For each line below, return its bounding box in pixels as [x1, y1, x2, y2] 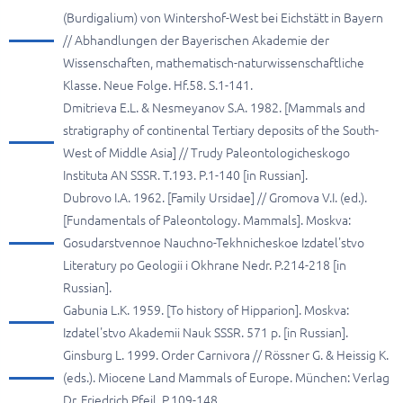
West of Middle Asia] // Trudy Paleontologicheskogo [63, 146, 350, 160]
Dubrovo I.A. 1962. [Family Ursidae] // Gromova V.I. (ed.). [63, 191, 367, 205]
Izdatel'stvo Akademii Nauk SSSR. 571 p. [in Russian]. [63, 326, 348, 340]
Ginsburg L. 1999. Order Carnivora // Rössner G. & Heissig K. [63, 348, 389, 363]
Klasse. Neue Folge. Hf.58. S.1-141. [63, 78, 253, 93]
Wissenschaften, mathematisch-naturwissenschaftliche [63, 56, 364, 70]
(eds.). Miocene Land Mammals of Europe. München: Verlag [63, 371, 390, 385]
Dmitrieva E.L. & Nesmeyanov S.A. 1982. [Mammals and [63, 101, 365, 115]
